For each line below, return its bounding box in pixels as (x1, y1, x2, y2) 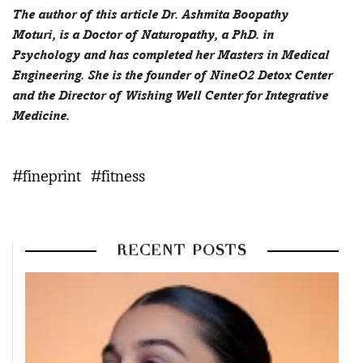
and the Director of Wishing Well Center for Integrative (12, 88, 328, 104)
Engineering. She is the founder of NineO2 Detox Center (12, 67, 332, 83)
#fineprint (12, 166, 81, 186)
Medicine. (12, 108, 70, 124)
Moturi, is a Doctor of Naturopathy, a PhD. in (12, 27, 274, 43)
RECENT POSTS (117, 243, 247, 259)
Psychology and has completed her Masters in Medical (12, 47, 329, 63)
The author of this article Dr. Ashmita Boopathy (12, 6, 288, 23)
